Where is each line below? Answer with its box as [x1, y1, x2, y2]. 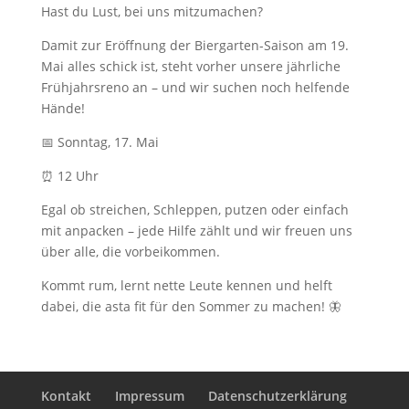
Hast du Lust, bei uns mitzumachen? [40, 2, 263, 20]
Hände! [40, 99, 85, 117]
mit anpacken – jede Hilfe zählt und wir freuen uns [40, 221, 352, 239]
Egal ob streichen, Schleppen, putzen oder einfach [40, 200, 349, 218]
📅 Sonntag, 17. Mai [40, 132, 159, 151]
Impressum [115, 386, 185, 404]
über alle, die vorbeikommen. [40, 242, 220, 260]
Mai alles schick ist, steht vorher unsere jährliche [40, 57, 341, 75]
